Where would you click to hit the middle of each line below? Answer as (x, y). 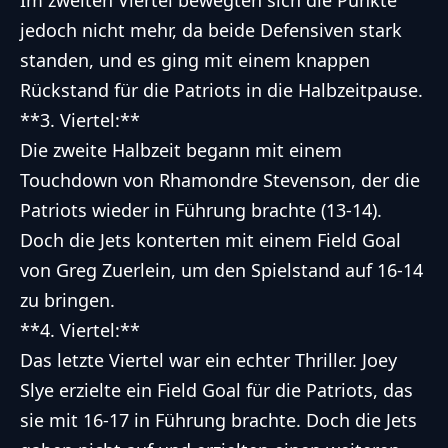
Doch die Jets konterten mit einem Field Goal (210, 240)
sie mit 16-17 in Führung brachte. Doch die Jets (218, 420)
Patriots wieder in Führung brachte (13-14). (201, 210)
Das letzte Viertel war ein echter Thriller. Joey (208, 360)
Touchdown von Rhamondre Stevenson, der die (220, 180)
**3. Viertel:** (80, 120)
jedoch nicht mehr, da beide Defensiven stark (211, 30)
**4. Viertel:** (80, 330)
